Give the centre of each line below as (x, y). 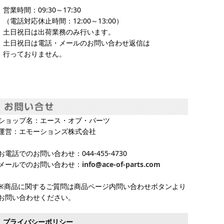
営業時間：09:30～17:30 (42, 10)
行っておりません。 (34, 54)
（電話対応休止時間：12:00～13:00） (63, 21)
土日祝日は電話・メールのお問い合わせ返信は (76, 43)
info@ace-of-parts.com (121, 164)
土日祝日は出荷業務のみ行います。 (59, 32)
